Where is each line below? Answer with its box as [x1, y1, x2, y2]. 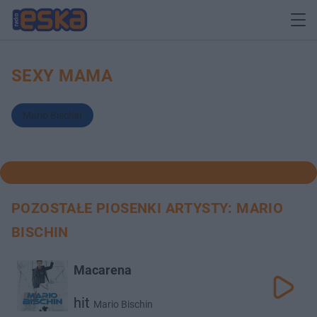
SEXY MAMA [11, 66, 113, 86]
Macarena [74, 263, 132, 277]
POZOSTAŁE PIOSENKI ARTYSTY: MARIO [11, 200, 284, 217]
